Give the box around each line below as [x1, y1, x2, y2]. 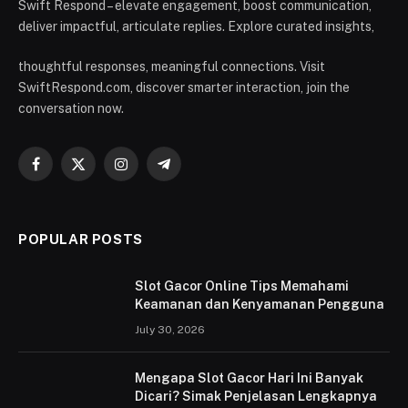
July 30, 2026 [135, 323, 205, 337]
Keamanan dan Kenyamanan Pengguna [135, 297, 384, 312]
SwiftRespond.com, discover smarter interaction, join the [18, 80, 350, 96]
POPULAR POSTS [18, 231, 143, 248]
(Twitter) [76, 183, 127, 199]
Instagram [119, 164, 180, 179]
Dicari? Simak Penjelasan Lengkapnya [135, 389, 377, 404]
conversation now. [18, 101, 124, 117]
